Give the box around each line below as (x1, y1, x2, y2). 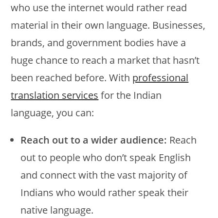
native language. (20, 203, 94, 217)
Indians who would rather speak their (20, 185, 189, 199)
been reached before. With (11, 71, 133, 84)
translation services (11, 88, 99, 102)
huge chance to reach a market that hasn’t (11, 53, 200, 67)
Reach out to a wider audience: (20, 133, 167, 146)
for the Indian (98, 88, 162, 102)
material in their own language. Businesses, (11, 18, 206, 32)
